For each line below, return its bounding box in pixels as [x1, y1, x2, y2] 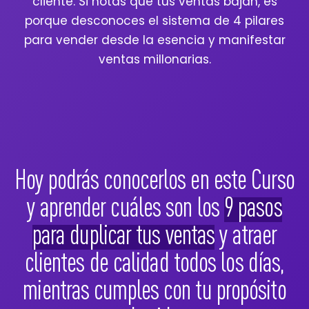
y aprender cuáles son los [27, 190, 224, 222]
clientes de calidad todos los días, [24, 246, 285, 277]
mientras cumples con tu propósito [23, 273, 286, 305]
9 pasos [223, 190, 282, 222]
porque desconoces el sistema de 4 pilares [25, 12, 284, 29]
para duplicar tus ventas [32, 218, 215, 250]
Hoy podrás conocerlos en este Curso [14, 163, 295, 195]
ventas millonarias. [98, 50, 211, 68]
